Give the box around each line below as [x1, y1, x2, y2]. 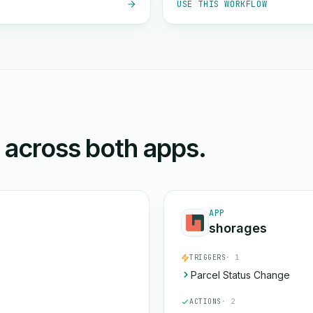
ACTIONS [189, 297, 221, 306]
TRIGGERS [189, 253, 226, 262]
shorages [209, 221, 267, 235]
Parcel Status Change [191, 269, 290, 281]
